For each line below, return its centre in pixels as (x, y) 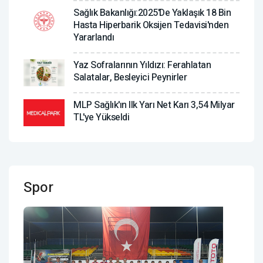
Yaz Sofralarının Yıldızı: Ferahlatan (142, 65)
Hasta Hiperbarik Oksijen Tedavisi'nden (151, 25)
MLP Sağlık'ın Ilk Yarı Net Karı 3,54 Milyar (154, 105)
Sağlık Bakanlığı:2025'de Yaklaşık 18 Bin (152, 13)
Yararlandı (94, 37)
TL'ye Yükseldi (101, 117)
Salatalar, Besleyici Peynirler (130, 77)
